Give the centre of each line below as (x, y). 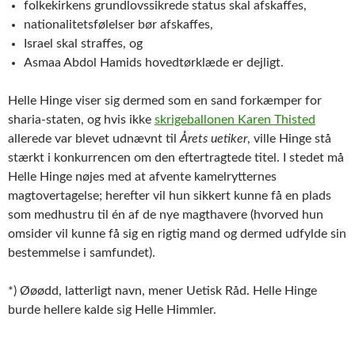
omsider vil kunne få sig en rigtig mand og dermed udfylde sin (177, 233)
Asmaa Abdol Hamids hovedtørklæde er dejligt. (154, 62)
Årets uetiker (214, 138)
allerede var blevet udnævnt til (94, 138)
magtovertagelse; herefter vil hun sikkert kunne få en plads (170, 195)
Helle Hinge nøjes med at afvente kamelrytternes (142, 176)
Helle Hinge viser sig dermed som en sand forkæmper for (165, 100)
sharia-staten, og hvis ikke (81, 119)
